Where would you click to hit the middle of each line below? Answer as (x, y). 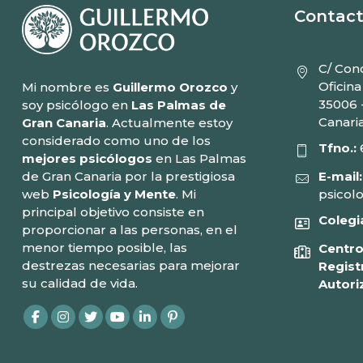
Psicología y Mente (114, 194)
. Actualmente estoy (169, 123)
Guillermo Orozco (170, 88)
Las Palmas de (178, 105)
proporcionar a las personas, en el (129, 230)
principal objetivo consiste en (113, 212)
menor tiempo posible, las (104, 248)
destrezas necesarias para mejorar (130, 266)
